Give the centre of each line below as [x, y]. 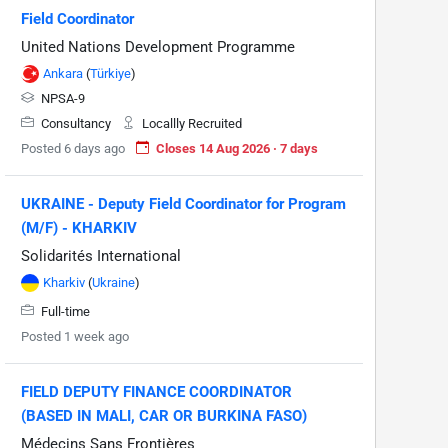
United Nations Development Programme [158, 46]
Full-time [64, 311]
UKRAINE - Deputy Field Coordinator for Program [183, 203]
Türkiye [110, 73]
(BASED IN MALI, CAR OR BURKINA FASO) [164, 415]
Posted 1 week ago [75, 336]
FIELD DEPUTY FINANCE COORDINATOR [156, 391]
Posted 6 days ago [73, 148]
